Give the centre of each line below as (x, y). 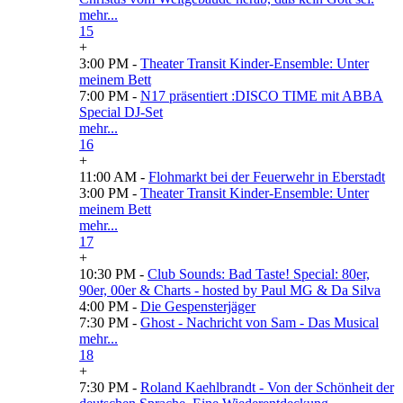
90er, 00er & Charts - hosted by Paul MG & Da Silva (230, 290)
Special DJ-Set (121, 112)
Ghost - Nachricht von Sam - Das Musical (260, 322)
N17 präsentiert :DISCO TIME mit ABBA (262, 95)
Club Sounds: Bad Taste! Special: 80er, (259, 273)
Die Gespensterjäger (198, 306)
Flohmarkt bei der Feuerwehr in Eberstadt (267, 176)
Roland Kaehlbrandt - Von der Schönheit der (267, 387)
